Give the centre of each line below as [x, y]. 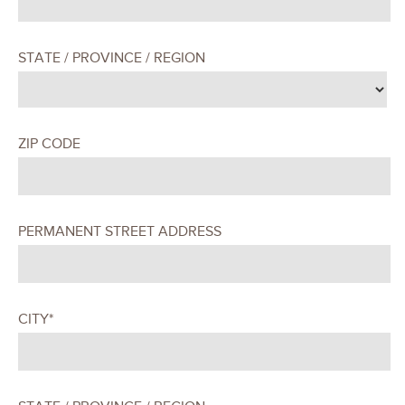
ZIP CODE [49, 143]
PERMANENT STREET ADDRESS [120, 231]
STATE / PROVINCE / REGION [112, 57]
